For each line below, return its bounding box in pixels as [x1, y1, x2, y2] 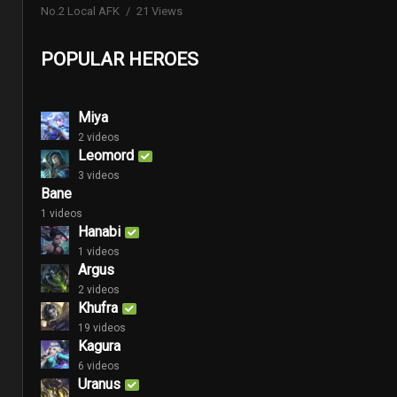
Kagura [78, 337, 121, 354]
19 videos [78, 321, 126, 334]
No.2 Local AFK [41, 4, 120, 18]
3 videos [78, 168, 120, 182]
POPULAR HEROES [41, 48, 198, 70]
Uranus [78, 375, 121, 393]
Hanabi [78, 222, 121, 240]
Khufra [78, 299, 118, 316]
